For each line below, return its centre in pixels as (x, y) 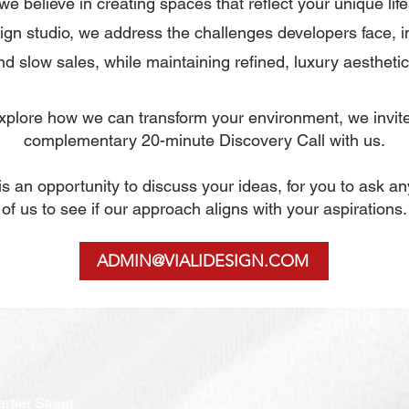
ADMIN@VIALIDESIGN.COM (202, 261)
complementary (82, 140)
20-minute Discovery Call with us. (263, 140)
